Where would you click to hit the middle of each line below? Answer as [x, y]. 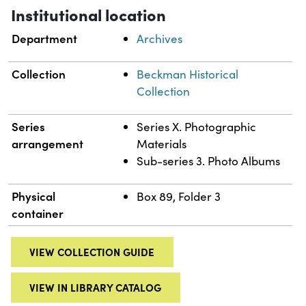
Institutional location [88, 14]
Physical [34, 196]
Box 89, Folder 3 [179, 197]
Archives [160, 39]
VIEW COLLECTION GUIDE [92, 252]
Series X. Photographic [197, 127]
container [38, 213]
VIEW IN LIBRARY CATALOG [96, 288]
